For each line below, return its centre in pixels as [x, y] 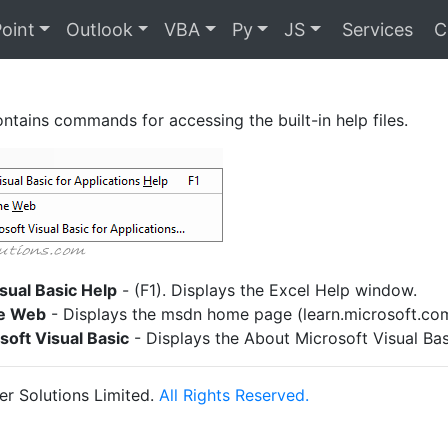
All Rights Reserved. [234, 395]
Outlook [100, 29]
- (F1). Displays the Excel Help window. [267, 290]
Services [374, 29]
